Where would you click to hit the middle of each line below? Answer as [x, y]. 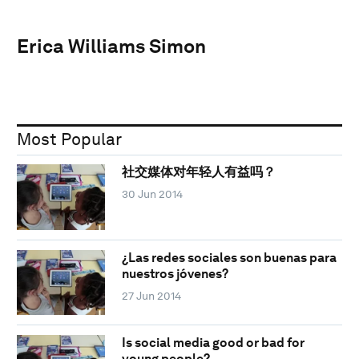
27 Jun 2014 [151, 295]
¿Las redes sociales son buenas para [229, 257]
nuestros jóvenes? [175, 273]
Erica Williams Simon [111, 46]
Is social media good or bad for [213, 343]
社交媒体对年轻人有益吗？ [198, 172]
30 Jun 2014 [152, 194]
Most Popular [69, 139]
